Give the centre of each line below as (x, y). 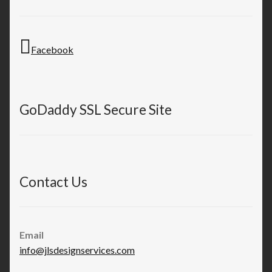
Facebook (52, 49)
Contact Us (53, 182)
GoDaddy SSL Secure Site (96, 109)
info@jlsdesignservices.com (77, 250)
